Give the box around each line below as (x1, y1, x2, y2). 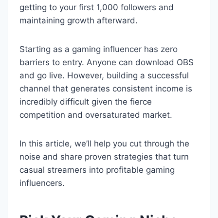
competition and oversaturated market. (19, 110, 172, 120)
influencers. (19, 178, 65, 188)
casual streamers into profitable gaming (19, 165, 175, 175)
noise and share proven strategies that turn (19, 152, 189, 162)
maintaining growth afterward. (19, 16, 138, 25)
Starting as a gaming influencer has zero (19, 44, 178, 54)
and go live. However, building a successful (19, 71, 189, 80)
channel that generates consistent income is (19, 84, 192, 93)
